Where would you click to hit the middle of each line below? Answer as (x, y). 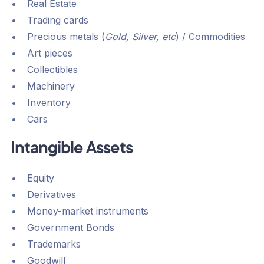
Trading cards (57, 20)
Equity (40, 178)
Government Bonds (70, 228)
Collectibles (52, 70)
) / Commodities (210, 37)
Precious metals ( (66, 37)
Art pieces (49, 53)
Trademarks (54, 244)
